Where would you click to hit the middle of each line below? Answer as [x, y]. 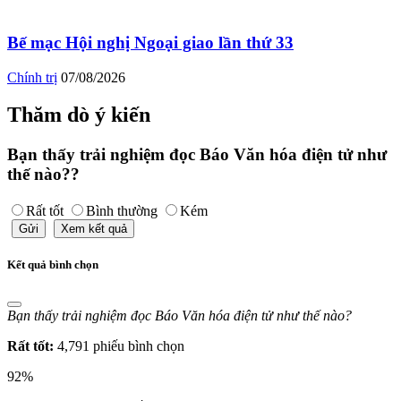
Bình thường [124, 211]
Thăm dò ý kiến [79, 115]
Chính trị [32, 77]
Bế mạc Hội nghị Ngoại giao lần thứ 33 [150, 42]
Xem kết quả [94, 229]
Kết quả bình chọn [53, 265]
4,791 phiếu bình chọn [121, 346]
